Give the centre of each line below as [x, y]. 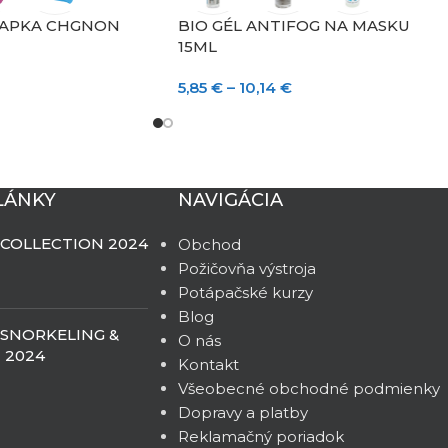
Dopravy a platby [242, 412]
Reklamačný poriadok [260, 436]
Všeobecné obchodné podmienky [308, 388]
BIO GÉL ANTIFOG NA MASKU [294, 25]
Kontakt [208, 364]
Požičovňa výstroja [246, 268]
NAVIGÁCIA [230, 199]
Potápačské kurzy [245, 292]
